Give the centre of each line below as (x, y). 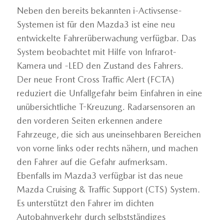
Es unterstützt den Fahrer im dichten (85, 203)
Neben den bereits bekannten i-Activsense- (99, 11)
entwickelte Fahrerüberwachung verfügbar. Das (106, 38)
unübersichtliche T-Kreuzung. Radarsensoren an (106, 107)
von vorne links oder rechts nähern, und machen (107, 148)
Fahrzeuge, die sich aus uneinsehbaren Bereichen (109, 135)
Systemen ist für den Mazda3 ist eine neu (96, 25)
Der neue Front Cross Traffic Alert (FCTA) (95, 80)
